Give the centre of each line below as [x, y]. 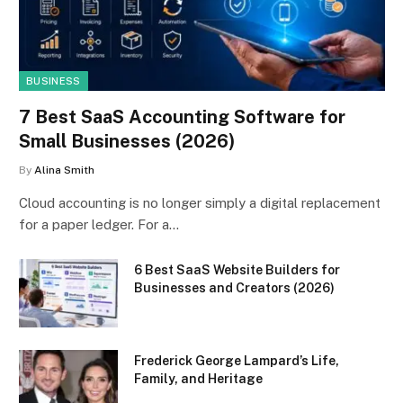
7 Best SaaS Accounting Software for [182, 116]
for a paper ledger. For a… [99, 224]
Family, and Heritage [198, 378]
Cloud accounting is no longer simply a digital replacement [200, 202]
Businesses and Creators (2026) [234, 287]
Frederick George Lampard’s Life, [237, 360]
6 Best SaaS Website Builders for [237, 269]
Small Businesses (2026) [127, 141]
